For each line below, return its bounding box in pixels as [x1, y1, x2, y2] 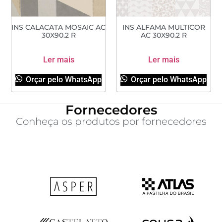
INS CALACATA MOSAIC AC [11, 23, 106, 31]
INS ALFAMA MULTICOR [122, 23, 205, 31]
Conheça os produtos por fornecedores [15, 115, 207, 127]
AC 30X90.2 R [140, 31, 187, 39]
